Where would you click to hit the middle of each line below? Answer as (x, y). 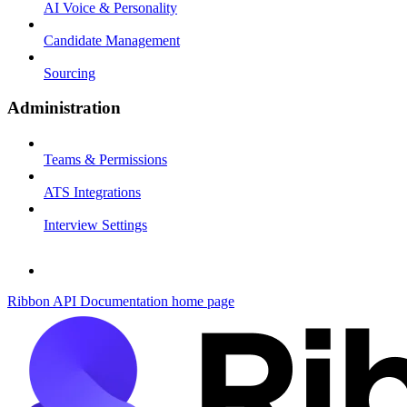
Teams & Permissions (105, 160)
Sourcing (69, 73)
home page (201, 302)
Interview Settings (95, 225)
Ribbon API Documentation (88, 302)
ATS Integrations (92, 193)
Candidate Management (112, 40)
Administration (64, 108)
